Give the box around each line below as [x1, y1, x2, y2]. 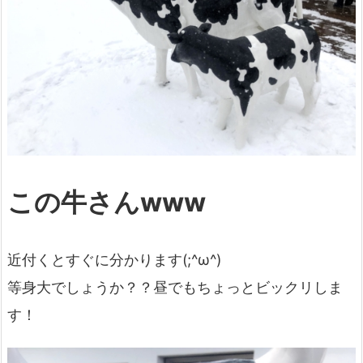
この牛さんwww [7, 186, 206, 219]
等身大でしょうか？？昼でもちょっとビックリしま [7, 278, 343, 296]
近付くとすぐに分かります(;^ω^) [7, 250, 221, 268]
